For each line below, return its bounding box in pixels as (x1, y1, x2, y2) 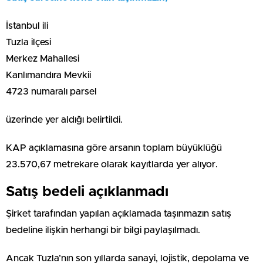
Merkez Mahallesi (6, 53, 79, 63)
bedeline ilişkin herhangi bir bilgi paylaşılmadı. (6, 225, 200, 235)
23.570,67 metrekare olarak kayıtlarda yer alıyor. (6, 159, 218, 169)
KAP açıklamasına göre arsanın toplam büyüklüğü (6, 143, 222, 153)
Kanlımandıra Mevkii (6, 70, 91, 80)
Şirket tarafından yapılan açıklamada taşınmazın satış (6, 208, 231, 218)
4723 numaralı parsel (6, 86, 97, 96)
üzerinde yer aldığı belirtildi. (6, 114, 123, 124)
